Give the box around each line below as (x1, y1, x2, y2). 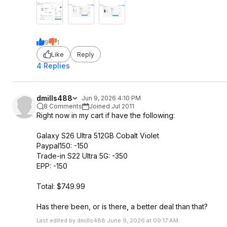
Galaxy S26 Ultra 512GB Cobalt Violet (36, 131, 159, 140)
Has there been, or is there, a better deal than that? (36, 202, 208, 211)
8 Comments (44, 102, 82, 110)
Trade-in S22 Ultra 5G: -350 (36, 152, 128, 160)
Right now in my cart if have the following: (36, 111, 175, 120)
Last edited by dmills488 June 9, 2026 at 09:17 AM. (36, 217, 180, 224)
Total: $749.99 (36, 182, 85, 191)
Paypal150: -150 (36, 141, 88, 150)
